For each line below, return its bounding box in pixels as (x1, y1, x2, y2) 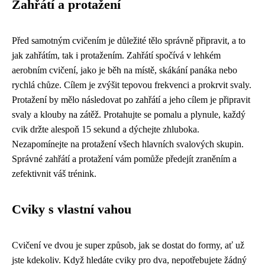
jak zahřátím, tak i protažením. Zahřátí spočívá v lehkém (12, 50, 221, 60)
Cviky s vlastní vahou (12, 202, 131, 216)
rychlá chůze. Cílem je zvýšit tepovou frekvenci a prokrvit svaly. (12, 79, 251, 90)
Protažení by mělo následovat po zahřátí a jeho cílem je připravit (12, 94, 250, 105)
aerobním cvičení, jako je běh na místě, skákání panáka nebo (12, 64, 237, 75)
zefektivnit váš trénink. (12, 168, 96, 179)
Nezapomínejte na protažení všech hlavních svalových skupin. (12, 138, 244, 149)
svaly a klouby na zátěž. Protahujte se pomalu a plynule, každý (12, 109, 245, 119)
